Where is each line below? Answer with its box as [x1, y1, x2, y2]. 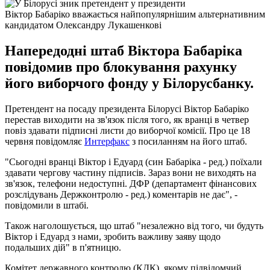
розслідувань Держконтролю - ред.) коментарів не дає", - [5, 189, 237, 199]
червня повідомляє [5, 136, 84, 146]
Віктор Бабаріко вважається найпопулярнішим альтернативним [5, 8, 265, 19]
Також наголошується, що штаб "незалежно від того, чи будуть [5, 220, 263, 231]
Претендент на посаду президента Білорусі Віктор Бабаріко [5, 103, 249, 114]
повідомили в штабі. [5, 199, 89, 210]
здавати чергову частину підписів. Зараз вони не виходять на [5, 167, 256, 178]
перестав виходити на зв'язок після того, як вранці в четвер [5, 114, 249, 125]
